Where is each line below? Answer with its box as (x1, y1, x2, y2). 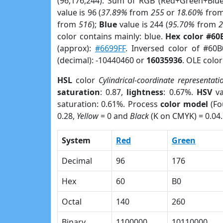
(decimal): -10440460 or (57, 55, 146, 66)
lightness (126, 87, 164, 98)
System (62, 135, 91, 146)
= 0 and (99, 111, 130, 121)
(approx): (57, 43, 95, 54)
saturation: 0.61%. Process (57, 99, 161, 110)
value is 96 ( (57, 7, 101, 18)
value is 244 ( (116, 19, 169, 30)
